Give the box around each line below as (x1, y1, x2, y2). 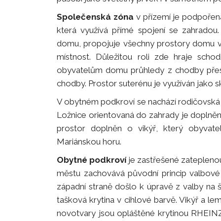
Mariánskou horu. (57, 137, 121, 147)
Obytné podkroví (57, 155, 126, 165)
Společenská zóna (57, 12, 134, 22)
